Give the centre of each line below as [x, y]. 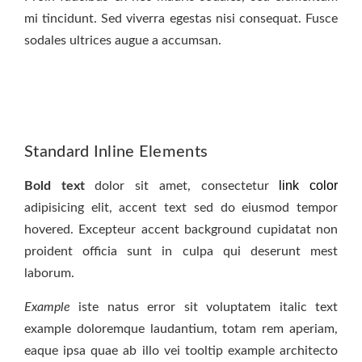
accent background [196, 230]
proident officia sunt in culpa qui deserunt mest [181, 252]
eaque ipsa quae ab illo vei [105, 350]
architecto [306, 350]
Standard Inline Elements [116, 152]
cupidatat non [295, 230]
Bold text [55, 186]
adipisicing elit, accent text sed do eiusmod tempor [181, 208]
